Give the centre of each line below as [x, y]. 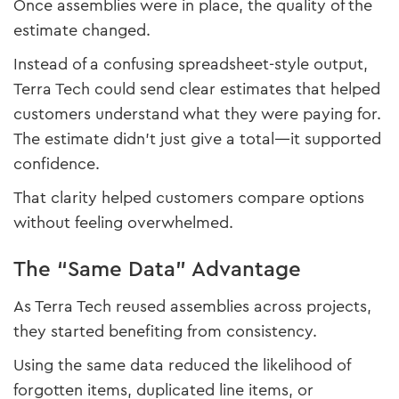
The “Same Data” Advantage [157, 269]
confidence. [57, 164]
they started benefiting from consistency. [165, 332]
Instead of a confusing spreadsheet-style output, [191, 65]
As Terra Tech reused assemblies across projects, [192, 307]
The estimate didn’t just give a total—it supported [197, 139]
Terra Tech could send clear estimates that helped [197, 90]
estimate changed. [82, 31]
